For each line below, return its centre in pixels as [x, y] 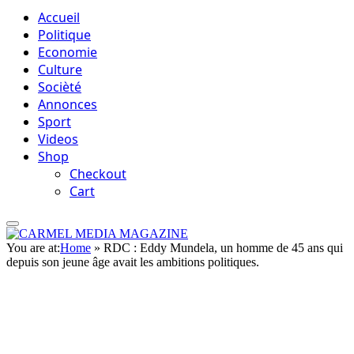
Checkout [98, 174]
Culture [60, 70]
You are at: [33, 248]
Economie [68, 52]
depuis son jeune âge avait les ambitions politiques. [133, 262]
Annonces [68, 104]
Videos [58, 139]
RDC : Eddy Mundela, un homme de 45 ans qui [223, 248]
